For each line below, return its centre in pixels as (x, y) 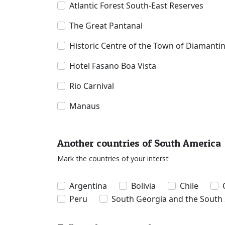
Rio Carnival (92, 86)
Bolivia (143, 186)
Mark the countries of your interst (113, 159)
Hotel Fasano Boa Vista (113, 66)
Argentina (88, 186)
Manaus (85, 106)
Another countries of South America (139, 143)
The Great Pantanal (106, 26)
